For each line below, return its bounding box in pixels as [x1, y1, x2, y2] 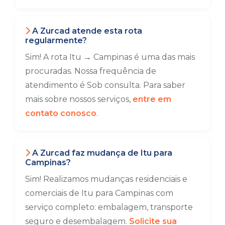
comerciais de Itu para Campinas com [25, 188, 173, 198]
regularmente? [25, 36, 87, 45]
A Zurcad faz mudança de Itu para [30, 148, 172, 158]
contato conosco [25, 108, 96, 118]
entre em [133, 94, 171, 104]
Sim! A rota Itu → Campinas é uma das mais [25, 52, 195, 62]
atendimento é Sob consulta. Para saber [25, 80, 185, 90]
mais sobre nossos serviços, [25, 94, 133, 104]
